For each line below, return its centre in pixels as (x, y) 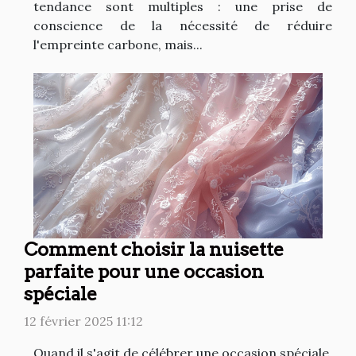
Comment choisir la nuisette (154, 249)
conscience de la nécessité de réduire (183, 25)
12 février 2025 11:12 (83, 321)
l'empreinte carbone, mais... (118, 44)
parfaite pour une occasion (144, 271)
